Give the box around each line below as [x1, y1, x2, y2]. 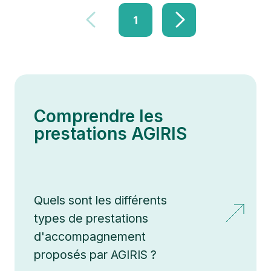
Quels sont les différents [34, 192, 167, 207]
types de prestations [34, 211, 148, 226]
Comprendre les [34, 105, 163, 126]
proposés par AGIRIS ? [34, 247, 157, 262]
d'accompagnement [34, 229, 146, 244]
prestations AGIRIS [34, 123, 187, 144]
